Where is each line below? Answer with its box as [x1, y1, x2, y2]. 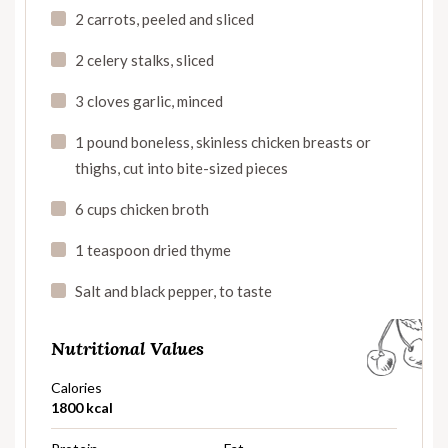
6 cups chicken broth [75, 199, 209, 218]
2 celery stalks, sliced [75, 50, 214, 69]
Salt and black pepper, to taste [75, 281, 272, 300]
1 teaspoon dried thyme [75, 240, 231, 259]
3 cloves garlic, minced [75, 91, 223, 110]
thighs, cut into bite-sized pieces [75, 158, 288, 177]
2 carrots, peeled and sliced [75, 9, 254, 28]
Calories [51, 378, 102, 396]
